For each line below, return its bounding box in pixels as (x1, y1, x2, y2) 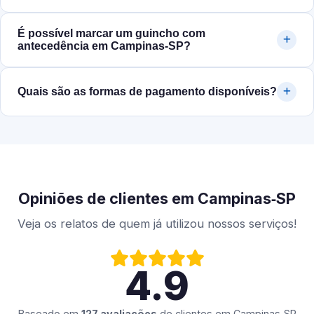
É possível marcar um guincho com (18, 27, 205, 40)
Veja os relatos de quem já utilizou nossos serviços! (18, 217, 296, 231)
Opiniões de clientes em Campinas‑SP (18, 189, 296, 208)
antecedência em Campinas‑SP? (18, 40, 191, 53)
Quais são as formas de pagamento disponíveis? (18, 86, 277, 98)
